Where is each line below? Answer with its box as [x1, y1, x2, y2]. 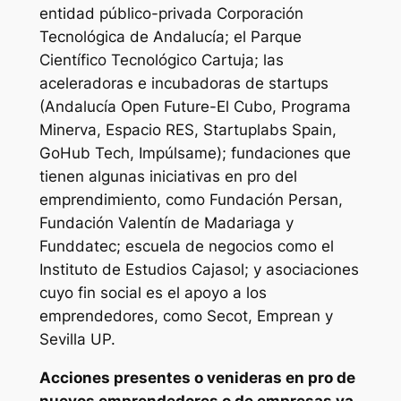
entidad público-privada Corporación [38, 4, 303, 22]
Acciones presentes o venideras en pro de [38, 368, 355, 387]
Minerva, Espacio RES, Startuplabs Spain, [38, 120, 337, 139]
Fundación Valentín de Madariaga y [38, 213, 294, 232]
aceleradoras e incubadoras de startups [38, 73, 328, 92]
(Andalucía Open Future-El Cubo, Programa [38, 97, 351, 115]
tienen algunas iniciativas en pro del [38, 166, 297, 185]
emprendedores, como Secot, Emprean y [38, 306, 333, 325]
